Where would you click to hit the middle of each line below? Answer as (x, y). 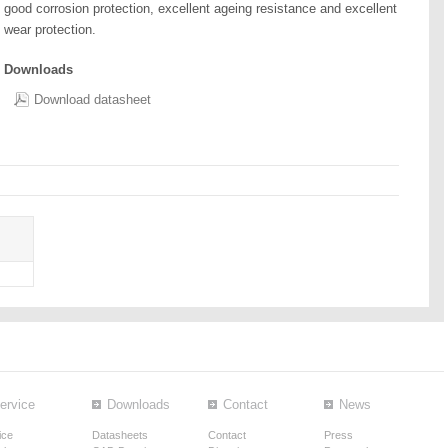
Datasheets (120, 435)
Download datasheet (92, 99)
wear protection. (50, 29)
